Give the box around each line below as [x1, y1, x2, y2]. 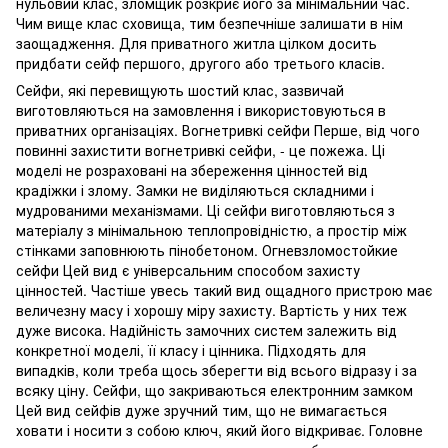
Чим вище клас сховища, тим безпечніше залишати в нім [16, 13, 403, 33]
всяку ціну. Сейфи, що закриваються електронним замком [16, 380, 413, 400]
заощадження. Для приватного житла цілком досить [16, 33, 377, 53]
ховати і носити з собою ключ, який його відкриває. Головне [16, 420, 423, 440]
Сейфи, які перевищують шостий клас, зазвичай [16, 80, 344, 100]
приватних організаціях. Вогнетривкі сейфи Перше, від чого [16, 120, 420, 140]
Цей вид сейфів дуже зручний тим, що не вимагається [16, 400, 387, 420]
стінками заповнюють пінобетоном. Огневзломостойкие [16, 240, 398, 260]
